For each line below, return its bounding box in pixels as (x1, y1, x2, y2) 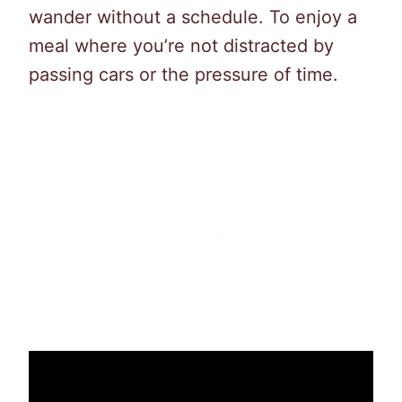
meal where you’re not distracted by (29, 34, 334, 57)
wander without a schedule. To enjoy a (29, 5, 357, 28)
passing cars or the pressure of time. (29, 63, 338, 85)
